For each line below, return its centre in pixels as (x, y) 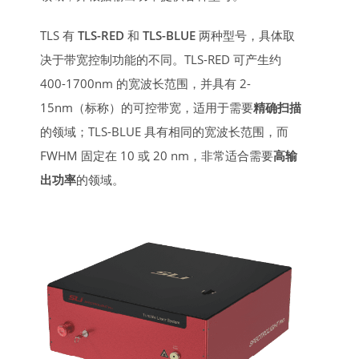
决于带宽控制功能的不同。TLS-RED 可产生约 (161, 60)
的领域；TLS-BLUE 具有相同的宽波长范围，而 (164, 132)
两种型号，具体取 (245, 36)
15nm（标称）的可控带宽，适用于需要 (147, 108)
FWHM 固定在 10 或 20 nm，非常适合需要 (157, 156)
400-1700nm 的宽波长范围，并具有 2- (145, 84)
